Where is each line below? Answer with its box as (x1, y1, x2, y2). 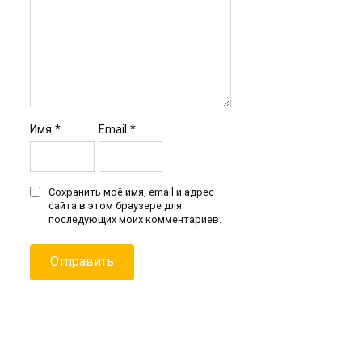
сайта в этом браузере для (48, 199, 183, 212)
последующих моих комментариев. (48, 213, 222, 225)
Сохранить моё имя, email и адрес (48, 185, 215, 198)
